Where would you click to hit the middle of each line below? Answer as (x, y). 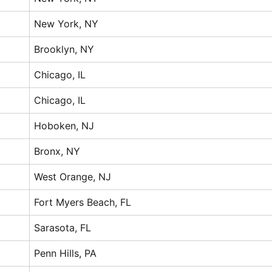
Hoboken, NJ (64, 125)
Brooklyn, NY (64, 49)
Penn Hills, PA (66, 253)
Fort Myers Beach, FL (83, 202)
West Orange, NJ (73, 176)
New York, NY (66, 23)
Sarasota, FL (63, 227)
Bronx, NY (57, 151)
